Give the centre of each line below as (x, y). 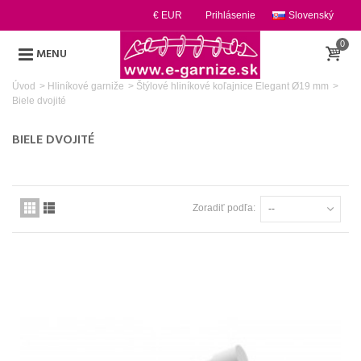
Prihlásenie (230, 15)
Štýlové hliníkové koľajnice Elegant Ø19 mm (232, 86)
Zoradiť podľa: (224, 207)
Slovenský (311, 15)
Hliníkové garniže (86, 86)
